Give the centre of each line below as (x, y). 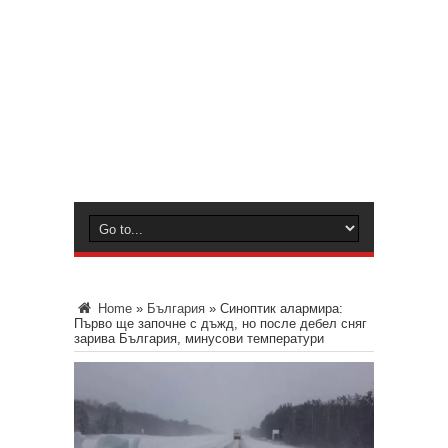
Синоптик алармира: (281, 308)
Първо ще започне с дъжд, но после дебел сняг (220, 323)
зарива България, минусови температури (199, 338)
